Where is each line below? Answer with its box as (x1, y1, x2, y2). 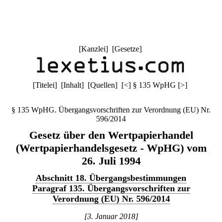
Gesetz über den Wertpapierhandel (29, 129, 193, 141)
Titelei (35, 81, 55, 89)
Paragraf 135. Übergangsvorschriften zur (32, 183, 190, 193)
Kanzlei (81, 45, 106, 53)
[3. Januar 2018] (84, 212, 138, 221)
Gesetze (114, 45, 139, 53)
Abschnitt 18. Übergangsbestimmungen (36, 173, 186, 183)
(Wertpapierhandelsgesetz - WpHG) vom (15, 142, 207, 154)
